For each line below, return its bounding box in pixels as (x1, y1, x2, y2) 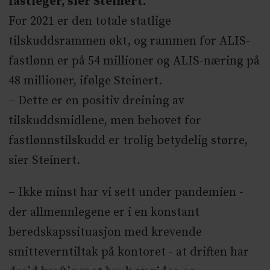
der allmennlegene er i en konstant (8, 205, 199, 221)
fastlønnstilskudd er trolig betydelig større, (8, 133, 248, 149)
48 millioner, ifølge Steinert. (8, 74, 162, 89)
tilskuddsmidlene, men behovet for (8, 113, 201, 129)
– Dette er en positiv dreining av (8, 93, 184, 109)
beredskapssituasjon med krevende (8, 225, 202, 240)
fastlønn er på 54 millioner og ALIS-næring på (8, 54, 260, 69)
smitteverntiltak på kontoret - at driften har (8, 245, 249, 260)
